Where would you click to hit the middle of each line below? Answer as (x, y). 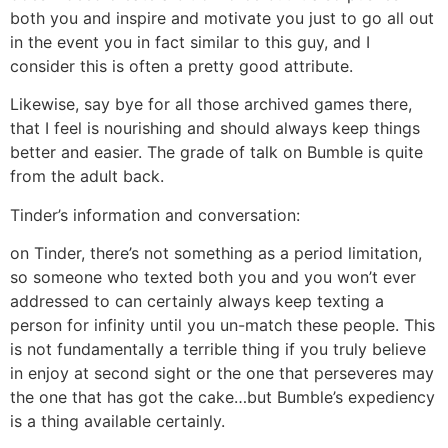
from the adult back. (87, 176)
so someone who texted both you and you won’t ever (213, 277)
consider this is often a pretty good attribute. (181, 65)
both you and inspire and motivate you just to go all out (222, 17)
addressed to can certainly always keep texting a (197, 301)
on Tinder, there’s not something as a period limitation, (216, 253)
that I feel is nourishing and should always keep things (215, 128)
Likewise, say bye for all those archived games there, (211, 104)
